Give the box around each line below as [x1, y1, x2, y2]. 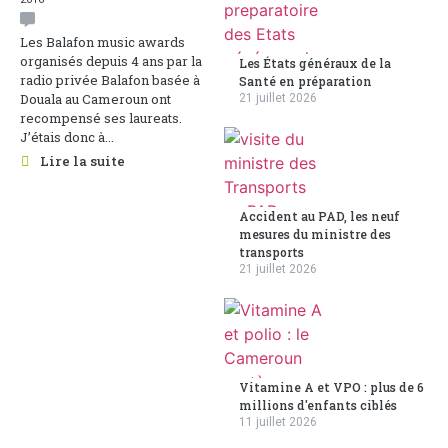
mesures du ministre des [239, 226, 391, 242]
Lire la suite [40, 152, 125, 171]
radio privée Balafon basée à [20, 71, 200, 89]
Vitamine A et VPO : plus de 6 [239, 379, 424, 395]
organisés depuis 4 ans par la [20, 52, 202, 70]
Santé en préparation [239, 73, 372, 89]
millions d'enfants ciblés [239, 397, 397, 413]
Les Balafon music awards [20, 33, 185, 51]
